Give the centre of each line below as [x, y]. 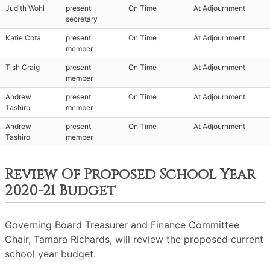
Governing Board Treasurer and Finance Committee [122, 225]
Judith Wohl [25, 8]
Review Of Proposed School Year [130, 175]
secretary [82, 19]
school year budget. [50, 254]
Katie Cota [23, 38]
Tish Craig [23, 67]
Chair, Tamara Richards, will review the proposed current [134, 239]
